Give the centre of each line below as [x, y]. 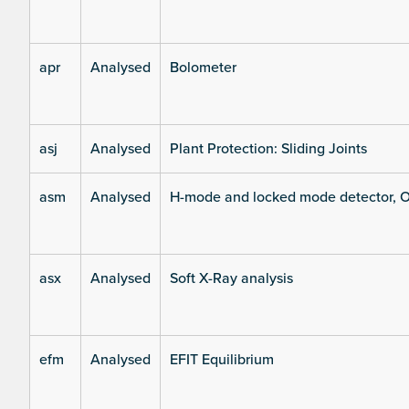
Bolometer [203, 68]
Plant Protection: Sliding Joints [268, 149]
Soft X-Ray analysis [231, 279]
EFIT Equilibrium [222, 360]
